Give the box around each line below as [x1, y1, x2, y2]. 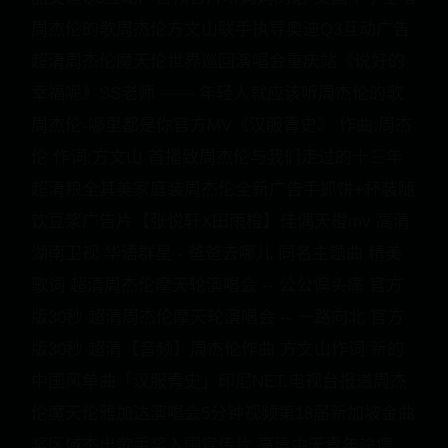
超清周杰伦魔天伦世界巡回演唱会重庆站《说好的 [31, 52, 405, 71]
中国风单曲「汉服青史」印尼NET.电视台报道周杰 [31, 372, 407, 391]
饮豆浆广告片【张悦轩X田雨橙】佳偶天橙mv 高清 [31, 212, 410, 231]
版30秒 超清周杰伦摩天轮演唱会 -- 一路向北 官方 [31, 308, 404, 327]
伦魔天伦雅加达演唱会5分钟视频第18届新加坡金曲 [31, 404, 415, 423]
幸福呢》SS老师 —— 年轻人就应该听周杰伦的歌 [31, 84, 403, 103]
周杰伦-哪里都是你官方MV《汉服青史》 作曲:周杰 [31, 116, 412, 135]
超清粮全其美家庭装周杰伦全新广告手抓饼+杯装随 [31, 180, 415, 199]
